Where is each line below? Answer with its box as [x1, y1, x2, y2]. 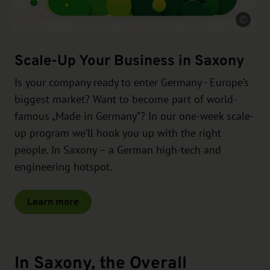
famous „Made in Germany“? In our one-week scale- [14, 110, 254, 123]
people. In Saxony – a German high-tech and [14, 144, 221, 157]
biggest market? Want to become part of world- [14, 93, 237, 106]
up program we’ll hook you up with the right [14, 127, 221, 140]
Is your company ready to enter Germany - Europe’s [14, 77, 249, 89]
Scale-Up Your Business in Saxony [14, 50, 245, 71]
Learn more [27, 195, 79, 209]
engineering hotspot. [14, 161, 112, 174]
